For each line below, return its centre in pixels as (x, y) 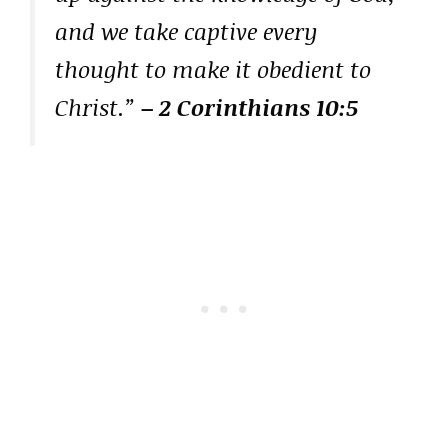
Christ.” (98, 106)
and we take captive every (186, 30)
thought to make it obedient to (213, 68)
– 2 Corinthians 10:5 (250, 106)
